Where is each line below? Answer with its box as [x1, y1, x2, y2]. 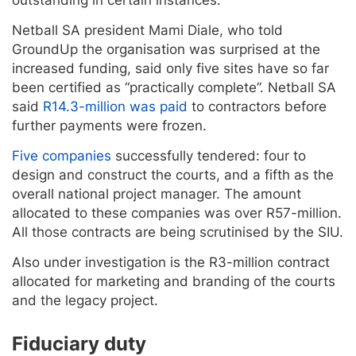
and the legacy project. [12, 292, 158, 308]
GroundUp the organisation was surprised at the [12, 41, 320, 57]
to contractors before [192, 98, 327, 114]
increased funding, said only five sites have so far [12, 60, 329, 76]
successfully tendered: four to [111, 147, 306, 164]
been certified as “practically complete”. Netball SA [12, 79, 336, 95]
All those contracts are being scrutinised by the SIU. [12, 223, 343, 240]
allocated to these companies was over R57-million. [12, 204, 342, 221]
